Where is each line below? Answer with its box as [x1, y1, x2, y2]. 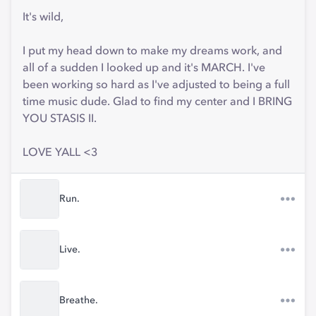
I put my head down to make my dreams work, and [23, 46, 282, 57]
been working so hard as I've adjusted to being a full [23, 80, 290, 91]
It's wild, [23, 12, 63, 23]
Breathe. [59, 296, 98, 305]
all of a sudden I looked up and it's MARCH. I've [23, 63, 265, 74]
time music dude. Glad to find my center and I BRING [23, 97, 292, 108]
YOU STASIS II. [23, 114, 97, 125]
